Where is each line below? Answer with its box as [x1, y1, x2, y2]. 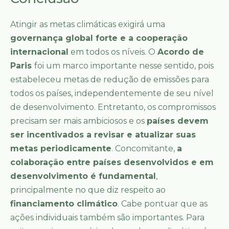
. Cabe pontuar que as [118, 198, 208, 209]
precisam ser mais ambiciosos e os [10, 116, 147, 126]
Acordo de [157, 47, 204, 57]
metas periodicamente [10, 143, 111, 153]
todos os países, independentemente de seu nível [10, 88, 214, 98]
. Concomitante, [111, 143, 177, 153]
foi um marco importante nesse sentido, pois [34, 60, 214, 71]
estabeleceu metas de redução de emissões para [10, 74, 209, 84]
